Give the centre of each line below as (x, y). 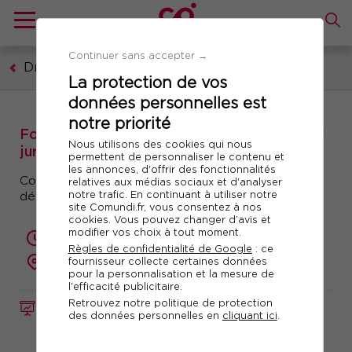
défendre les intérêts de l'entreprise (133, 196)
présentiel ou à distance (119, 262)
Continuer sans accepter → (137, 55)
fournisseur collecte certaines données (167, 261)
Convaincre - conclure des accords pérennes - (163, 181)
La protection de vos (147, 82)
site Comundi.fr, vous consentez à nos (165, 207)
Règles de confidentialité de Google (160, 248)
